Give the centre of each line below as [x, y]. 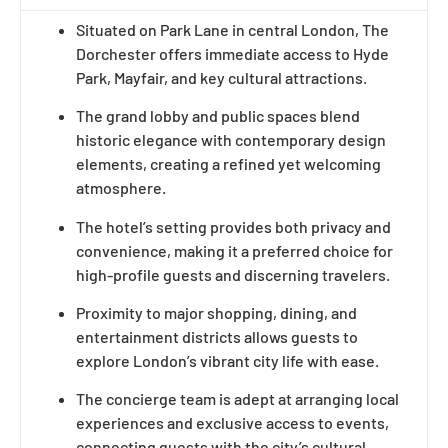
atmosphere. [121, 188]
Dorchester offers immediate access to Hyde [232, 53]
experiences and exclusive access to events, [232, 423]
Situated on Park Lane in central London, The [232, 29]
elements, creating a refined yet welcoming [228, 164]
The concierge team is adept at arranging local [237, 399]
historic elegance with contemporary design [231, 140]
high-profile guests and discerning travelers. [233, 274]
